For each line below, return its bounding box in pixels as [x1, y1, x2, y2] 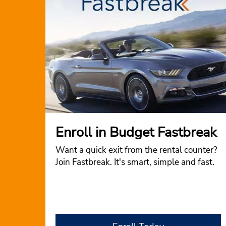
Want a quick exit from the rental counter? [55, 144, 217, 156]
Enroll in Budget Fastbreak [55, 123, 217, 142]
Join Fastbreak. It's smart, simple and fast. [55, 156, 214, 168]
